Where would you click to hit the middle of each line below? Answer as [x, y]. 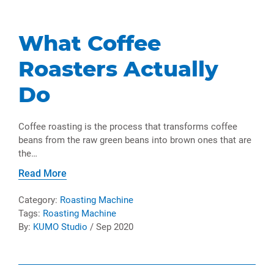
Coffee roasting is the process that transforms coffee [128, 127]
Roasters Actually [118, 69]
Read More [43, 174]
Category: [39, 200]
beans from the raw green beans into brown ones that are [135, 140]
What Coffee [90, 43]
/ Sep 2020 [110, 227]
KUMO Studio [60, 227]
